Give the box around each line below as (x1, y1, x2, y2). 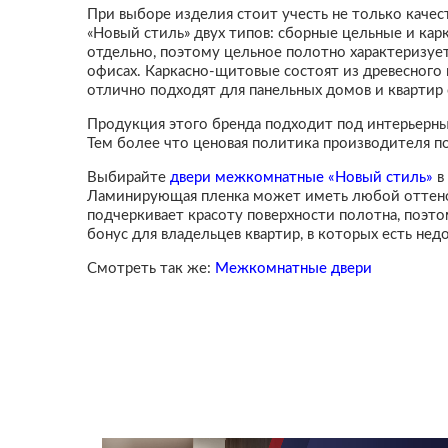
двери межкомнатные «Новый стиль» (170, 170, 433, 185)
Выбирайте (87, 170, 170, 185)
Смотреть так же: (87, 261, 215, 276)
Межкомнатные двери (215, 261, 372, 276)
